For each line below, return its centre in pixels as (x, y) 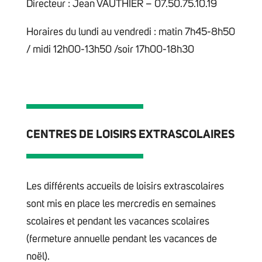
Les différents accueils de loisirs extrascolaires (125, 187)
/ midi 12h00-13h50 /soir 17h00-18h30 (110, 49)
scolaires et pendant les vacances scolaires (118, 222)
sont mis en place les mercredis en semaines (121, 204)
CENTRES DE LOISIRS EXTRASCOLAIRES (130, 134)
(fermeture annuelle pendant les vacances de (121, 239)
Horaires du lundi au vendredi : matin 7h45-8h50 (130, 32)
